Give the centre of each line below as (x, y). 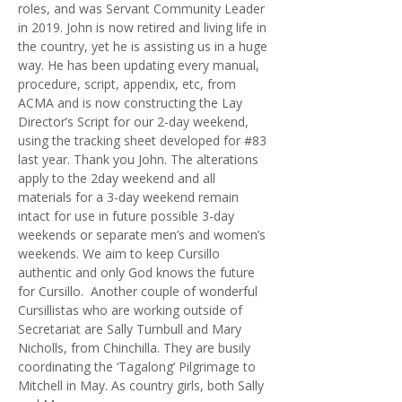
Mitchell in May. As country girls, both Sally (141, 385)
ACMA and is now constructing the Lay (130, 103)
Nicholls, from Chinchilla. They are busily (134, 348)
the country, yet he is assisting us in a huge (143, 46)
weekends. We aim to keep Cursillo (119, 253)
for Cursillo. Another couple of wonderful (138, 291)
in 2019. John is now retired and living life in (142, 27)
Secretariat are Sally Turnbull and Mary (130, 329)
